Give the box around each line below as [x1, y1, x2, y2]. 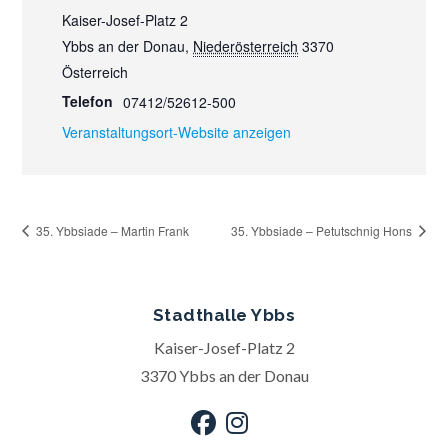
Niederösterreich [193, 36, 299, 57]
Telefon [62, 91, 114, 112]
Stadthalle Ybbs [152, 305, 296, 326]
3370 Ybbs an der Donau [139, 366, 309, 386]
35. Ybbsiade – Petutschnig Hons [230, 221, 415, 239]
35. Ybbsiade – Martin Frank [33, 221, 190, 239]
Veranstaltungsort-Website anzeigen [62, 122, 292, 143]
